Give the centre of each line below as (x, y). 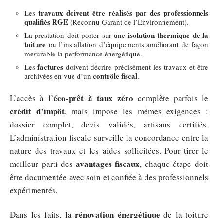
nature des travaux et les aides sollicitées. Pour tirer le (109, 151)
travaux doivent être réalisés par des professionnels (123, 12)
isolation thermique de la (168, 35)
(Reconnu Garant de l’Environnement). (128, 22)
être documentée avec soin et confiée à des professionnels (109, 177)
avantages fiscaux (108, 164)
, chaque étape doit (174, 164)
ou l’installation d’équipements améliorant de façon (127, 44)
